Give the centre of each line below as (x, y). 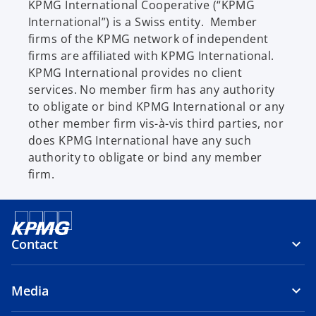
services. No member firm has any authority (152, 89)
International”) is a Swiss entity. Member (143, 22)
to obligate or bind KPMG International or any (157, 106)
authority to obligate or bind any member (145, 157)
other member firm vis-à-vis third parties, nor (156, 123)
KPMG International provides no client (135, 72)
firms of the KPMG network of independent (148, 38)
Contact (35, 244)
